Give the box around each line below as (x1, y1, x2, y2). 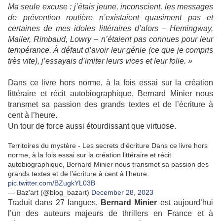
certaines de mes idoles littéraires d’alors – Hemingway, (8, 24, 213, 33)
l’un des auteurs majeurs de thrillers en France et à (8, 209, 213, 218)
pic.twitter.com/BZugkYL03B (8, 179, 95, 187)
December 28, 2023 (91, 188, 153, 197)
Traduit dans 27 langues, (8, 198, 101, 207)
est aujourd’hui (157, 198, 214, 207)
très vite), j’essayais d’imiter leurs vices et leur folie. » (8, 57, 192, 66)
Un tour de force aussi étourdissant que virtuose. (8, 122, 176, 131)
